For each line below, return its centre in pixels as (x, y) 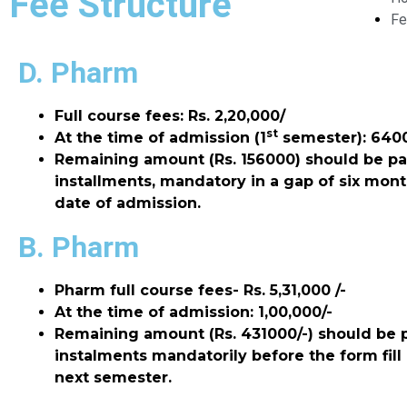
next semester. (113, 377)
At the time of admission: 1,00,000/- (194, 312)
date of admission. (128, 203)
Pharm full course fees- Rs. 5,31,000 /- (200, 290)
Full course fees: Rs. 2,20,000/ (170, 116)
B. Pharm (79, 247)
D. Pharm (78, 73)
